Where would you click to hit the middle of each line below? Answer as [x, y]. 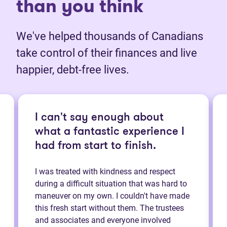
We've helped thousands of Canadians [110, 36]
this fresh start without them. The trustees [109, 208]
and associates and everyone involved [103, 220]
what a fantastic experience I [110, 132]
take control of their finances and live [107, 53]
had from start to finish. [96, 146]
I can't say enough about [99, 118]
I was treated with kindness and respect [105, 171]
